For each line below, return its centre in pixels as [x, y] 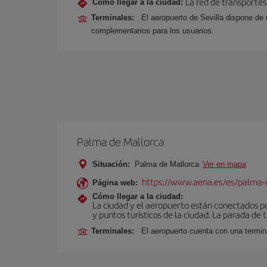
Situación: [111, 164]
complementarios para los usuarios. [153, 31]
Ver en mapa [224, 164]
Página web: [115, 183]
